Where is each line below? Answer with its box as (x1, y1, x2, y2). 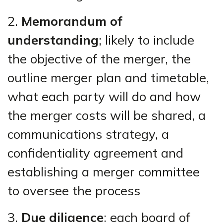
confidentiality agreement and (7, 145, 183, 161)
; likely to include (99, 32, 194, 48)
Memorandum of (21, 13, 122, 29)
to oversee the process (7, 182, 140, 198)
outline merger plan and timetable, (7, 69, 209, 85)
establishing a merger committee (7, 164, 200, 179)
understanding (7, 32, 99, 48)
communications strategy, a (7, 126, 169, 142)
